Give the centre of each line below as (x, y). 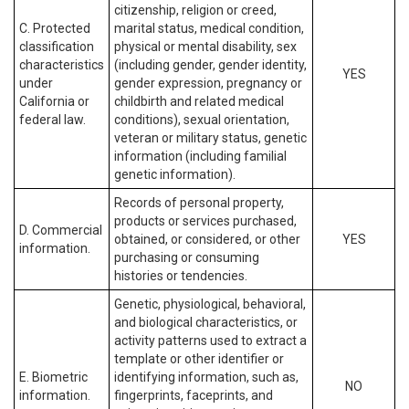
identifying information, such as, (206, 377)
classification (57, 47)
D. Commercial (61, 230)
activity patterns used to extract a (210, 341)
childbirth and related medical (199, 101)
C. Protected (55, 28)
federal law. (52, 120)
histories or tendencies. (181, 276)
